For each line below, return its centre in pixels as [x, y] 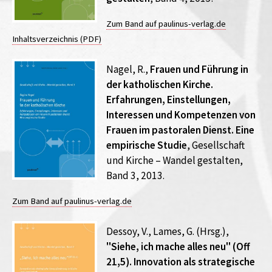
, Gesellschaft [216, 145]
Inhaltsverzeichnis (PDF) [57, 39]
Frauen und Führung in [199, 70]
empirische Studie [147, 145]
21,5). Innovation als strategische [181, 262]
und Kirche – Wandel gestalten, [175, 161]
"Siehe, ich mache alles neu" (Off [178, 247]
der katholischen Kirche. [160, 85]
